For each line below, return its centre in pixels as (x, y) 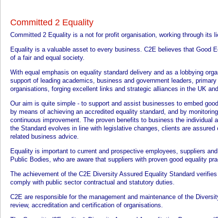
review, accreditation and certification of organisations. (87, 205)
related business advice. (45, 137)
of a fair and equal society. (47, 58)
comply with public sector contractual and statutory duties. (92, 182)
